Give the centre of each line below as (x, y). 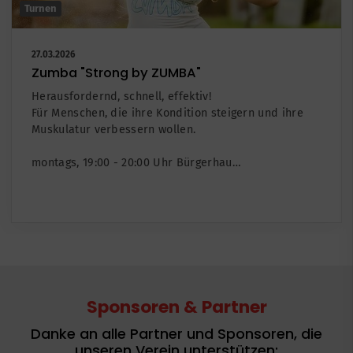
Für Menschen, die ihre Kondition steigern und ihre (168, 113)
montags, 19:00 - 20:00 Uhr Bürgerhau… (136, 163)
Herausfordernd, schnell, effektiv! (121, 97)
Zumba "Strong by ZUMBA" (116, 73)
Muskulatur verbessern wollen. (114, 130)
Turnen (41, 8)
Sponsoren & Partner (176, 307)
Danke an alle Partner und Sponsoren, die (176, 334)
